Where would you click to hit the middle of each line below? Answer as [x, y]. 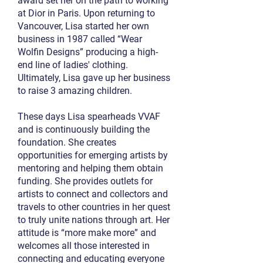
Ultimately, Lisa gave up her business [94, 78]
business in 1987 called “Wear [80, 39]
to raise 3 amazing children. [75, 91]
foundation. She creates [67, 142]
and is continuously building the [84, 129]
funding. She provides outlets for [85, 181]
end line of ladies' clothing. [73, 65]
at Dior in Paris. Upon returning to [86, 13]
